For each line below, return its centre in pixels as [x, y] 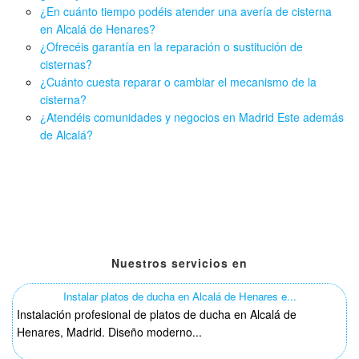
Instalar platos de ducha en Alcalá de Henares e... [179, 296]
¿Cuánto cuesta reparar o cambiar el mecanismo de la [179, 82]
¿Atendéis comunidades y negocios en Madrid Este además [192, 117]
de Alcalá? [67, 135]
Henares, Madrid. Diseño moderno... [109, 332]
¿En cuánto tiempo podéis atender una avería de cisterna [186, 12]
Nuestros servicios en [179, 263]
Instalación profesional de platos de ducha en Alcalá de [157, 315]
